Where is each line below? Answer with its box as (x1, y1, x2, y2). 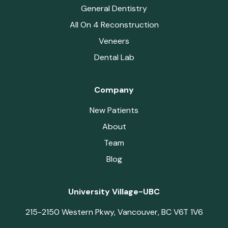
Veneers (99, 35, 129, 46)
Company (94, 84, 134, 95)
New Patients (90, 104, 138, 116)
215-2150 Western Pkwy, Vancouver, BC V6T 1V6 (25, 206, 203, 217)
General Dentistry (81, 3, 147, 14)
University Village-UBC (68, 186, 160, 197)
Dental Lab (94, 51, 134, 63)
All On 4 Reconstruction (69, 19, 159, 30)
